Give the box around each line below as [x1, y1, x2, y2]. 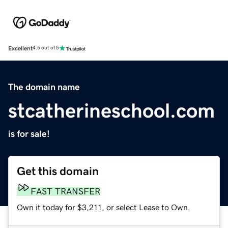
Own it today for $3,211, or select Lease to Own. [17, 203, 190, 211]
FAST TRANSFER [31, 186, 100, 196]
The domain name [8, 82, 80, 92]
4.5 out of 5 [33, 45, 59, 51]
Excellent [8, 45, 33, 51]
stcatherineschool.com [8, 100, 215, 121]
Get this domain [17, 165, 99, 177]
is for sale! [8, 129, 50, 138]
